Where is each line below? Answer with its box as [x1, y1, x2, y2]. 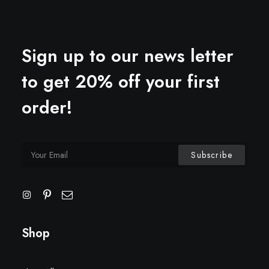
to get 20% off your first [22, 69, 220, 94]
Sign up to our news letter [22, 43, 234, 68]
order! [22, 95, 72, 120]
